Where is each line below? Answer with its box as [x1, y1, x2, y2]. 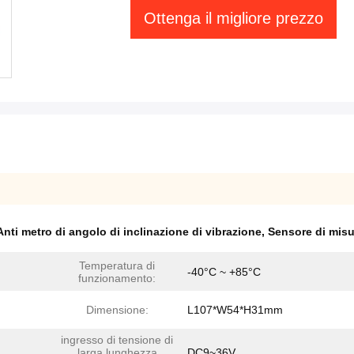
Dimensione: [85, 303, 149, 316]
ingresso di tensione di [61, 333, 173, 346]
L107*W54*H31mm [187, 303, 283, 316]
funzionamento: [78, 272, 156, 284]
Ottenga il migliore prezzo [144, 9, 323, 27]
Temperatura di [79, 259, 155, 272]
